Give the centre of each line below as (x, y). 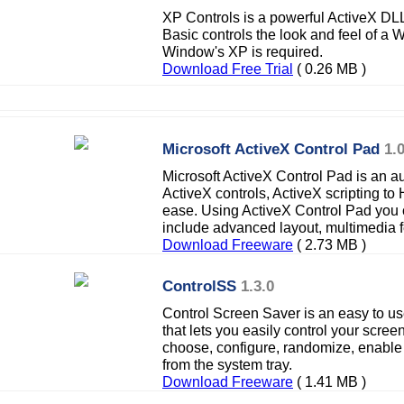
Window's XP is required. (243, 51)
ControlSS (199, 286)
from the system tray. (227, 364)
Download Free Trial (228, 69)
